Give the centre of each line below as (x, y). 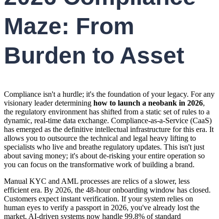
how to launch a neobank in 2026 (148, 103)
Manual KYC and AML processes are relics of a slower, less (97, 181)
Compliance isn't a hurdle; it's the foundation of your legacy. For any (109, 94)
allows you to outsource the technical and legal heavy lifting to (100, 138)
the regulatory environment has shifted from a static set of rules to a (107, 112)
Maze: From (69, 26)
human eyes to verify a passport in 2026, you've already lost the (102, 208)
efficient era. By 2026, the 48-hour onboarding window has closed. (107, 190)
